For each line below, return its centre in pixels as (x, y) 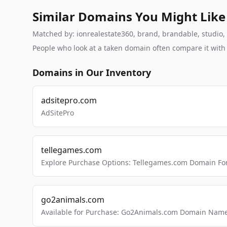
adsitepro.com (69, 100)
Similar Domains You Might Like (129, 16)
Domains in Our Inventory (92, 72)
